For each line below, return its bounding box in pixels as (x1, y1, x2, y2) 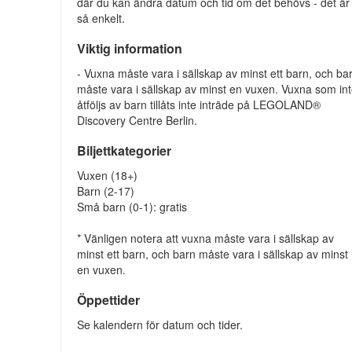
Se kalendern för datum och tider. (77, 317, 244, 332)
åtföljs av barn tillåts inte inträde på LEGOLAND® (77, 97, 321, 112)
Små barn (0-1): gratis (77, 199, 188, 214)
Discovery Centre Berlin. (77, 112, 198, 128)
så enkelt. (77, 10, 126, 26)
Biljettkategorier (77, 141, 172, 159)
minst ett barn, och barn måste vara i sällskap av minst (77, 246, 349, 262)
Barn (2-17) (77, 183, 135, 199)
